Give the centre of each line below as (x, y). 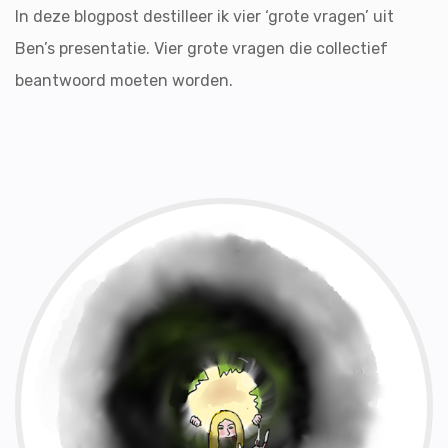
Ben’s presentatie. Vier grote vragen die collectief (201, 48)
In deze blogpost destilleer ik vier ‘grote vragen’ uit (204, 16)
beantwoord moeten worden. (124, 80)
